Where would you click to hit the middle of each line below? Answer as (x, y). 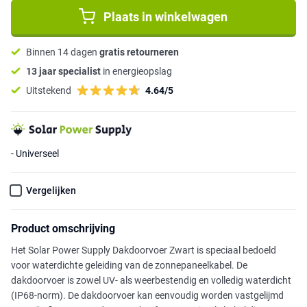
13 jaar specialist (63, 71)
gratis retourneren (139, 52)
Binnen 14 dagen (63, 52)
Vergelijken (51, 191)
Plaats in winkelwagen (166, 16)
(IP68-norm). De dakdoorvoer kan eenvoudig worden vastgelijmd (147, 296)
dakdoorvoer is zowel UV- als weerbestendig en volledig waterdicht (151, 281)
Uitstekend (49, 90)
